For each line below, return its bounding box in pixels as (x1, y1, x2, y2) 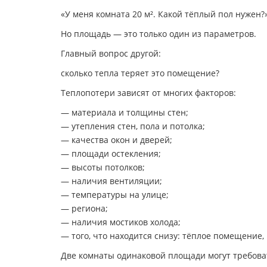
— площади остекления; (61, 148, 161, 159)
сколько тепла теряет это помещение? (61, 67, 219, 79)
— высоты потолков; (61, 162, 145, 173)
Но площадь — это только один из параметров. (61, 28, 256, 39)
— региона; (61, 203, 108, 214)
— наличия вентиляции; (61, 175, 162, 187)
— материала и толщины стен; (61, 107, 188, 118)
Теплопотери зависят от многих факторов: (61, 87, 236, 98)
